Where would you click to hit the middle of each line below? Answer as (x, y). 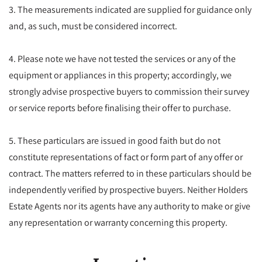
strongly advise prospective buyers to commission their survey (129, 91)
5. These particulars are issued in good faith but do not (115, 140)
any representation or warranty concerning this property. (118, 222)
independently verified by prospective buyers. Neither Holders (128, 189)
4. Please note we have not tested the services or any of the (122, 58)
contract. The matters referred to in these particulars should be (130, 173)
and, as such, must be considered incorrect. (93, 25)
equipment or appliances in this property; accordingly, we (120, 75)
